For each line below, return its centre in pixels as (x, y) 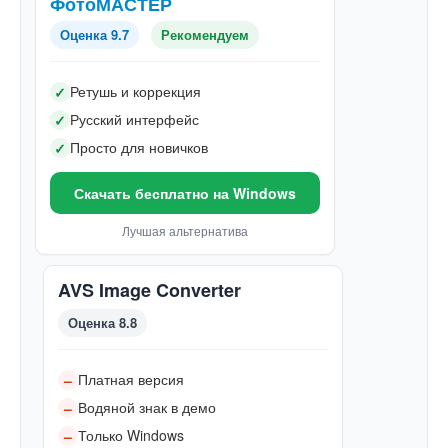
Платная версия (131, 378)
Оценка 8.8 (102, 322)
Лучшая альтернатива (185, 230)
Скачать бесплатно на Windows (185, 192)
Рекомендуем (205, 34)
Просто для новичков (139, 146)
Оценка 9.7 (94, 34)
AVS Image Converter (149, 289)
